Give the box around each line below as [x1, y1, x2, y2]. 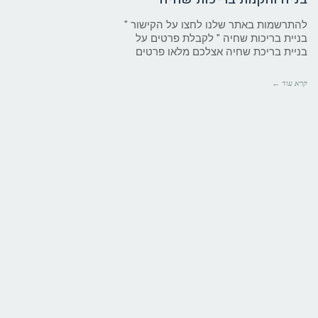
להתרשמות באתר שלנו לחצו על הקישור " [124, 18, 307, 31]
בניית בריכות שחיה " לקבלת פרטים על [136, 31, 307, 45]
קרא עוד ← [272, 78, 307, 87]
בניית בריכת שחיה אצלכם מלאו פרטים [136, 45, 307, 58]
